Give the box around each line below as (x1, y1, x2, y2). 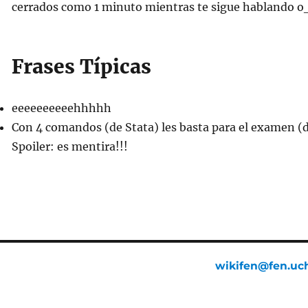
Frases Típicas (11, 54, 151, 79)
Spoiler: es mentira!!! (11, 140, 128, 153)
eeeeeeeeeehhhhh (11, 101, 111, 115)
